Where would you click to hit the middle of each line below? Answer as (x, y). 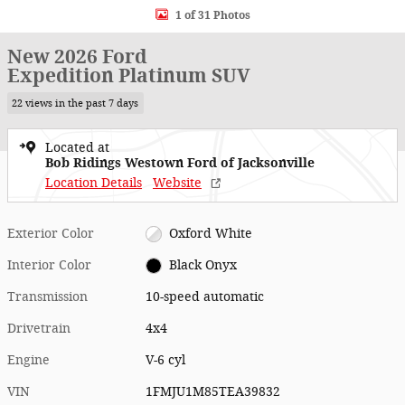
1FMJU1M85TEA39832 (213, 391)
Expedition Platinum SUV (129, 75)
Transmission (47, 297)
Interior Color (49, 265)
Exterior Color (51, 233)
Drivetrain (39, 328)
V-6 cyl (166, 360)
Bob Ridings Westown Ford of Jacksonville (180, 163)
